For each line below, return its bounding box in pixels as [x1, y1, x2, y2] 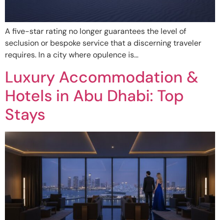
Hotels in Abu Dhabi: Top [5, 85, 184, 107]
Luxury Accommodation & [5, 67, 198, 88]
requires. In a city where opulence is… [5, 49, 138, 60]
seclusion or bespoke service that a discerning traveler [5, 37, 201, 48]
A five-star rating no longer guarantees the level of [5, 26, 186, 36]
